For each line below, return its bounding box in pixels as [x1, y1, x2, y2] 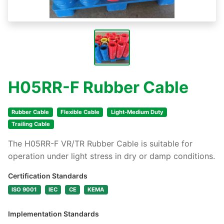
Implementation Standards [8, 209, 99, 218]
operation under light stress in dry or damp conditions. [8, 151, 215, 161]
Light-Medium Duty [110, 108, 163, 115]
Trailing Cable [11, 120, 50, 127]
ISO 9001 [11, 185, 37, 193]
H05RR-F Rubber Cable [8, 77, 188, 97]
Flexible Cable [60, 108, 99, 115]
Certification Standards [8, 171, 87, 180]
